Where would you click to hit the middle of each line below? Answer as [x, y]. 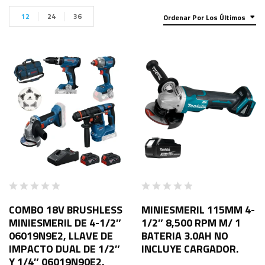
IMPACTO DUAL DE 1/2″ [64, 248]
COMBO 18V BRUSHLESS [66, 209]
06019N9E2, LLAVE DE [61, 235]
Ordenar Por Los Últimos [204, 17]
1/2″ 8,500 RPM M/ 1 [191, 222]
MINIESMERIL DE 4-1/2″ [65, 222]
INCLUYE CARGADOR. [190, 248]
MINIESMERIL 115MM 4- [198, 209]
